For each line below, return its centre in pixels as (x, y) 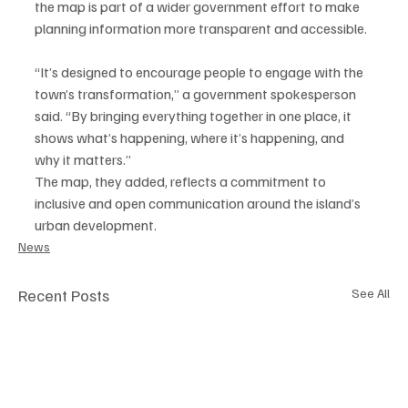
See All (371, 293)
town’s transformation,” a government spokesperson (197, 94)
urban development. (96, 225)
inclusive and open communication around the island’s (199, 204)
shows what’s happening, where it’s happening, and (191, 138)
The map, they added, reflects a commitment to (182, 182)
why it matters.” (83, 160)
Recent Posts (64, 296)
